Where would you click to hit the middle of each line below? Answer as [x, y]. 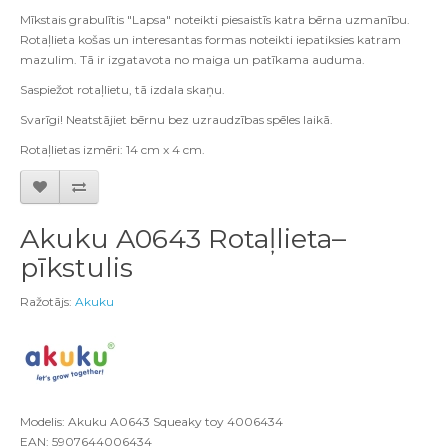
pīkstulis [76, 268]
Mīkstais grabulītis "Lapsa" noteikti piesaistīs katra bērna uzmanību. [215, 20]
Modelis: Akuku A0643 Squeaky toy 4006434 [151, 422]
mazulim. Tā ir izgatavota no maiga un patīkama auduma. [192, 60]
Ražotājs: [47, 302]
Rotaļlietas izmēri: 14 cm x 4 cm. [112, 150]
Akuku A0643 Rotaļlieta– [183, 239]
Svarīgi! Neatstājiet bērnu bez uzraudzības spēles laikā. [176, 120]
